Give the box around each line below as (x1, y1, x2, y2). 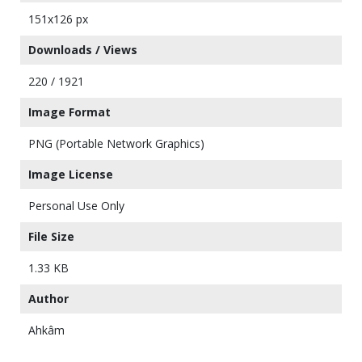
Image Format (28, 104, 111, 120)
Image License (28, 166, 113, 183)
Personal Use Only (28, 198, 124, 214)
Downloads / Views (28, 42, 137, 58)
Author (28, 291, 69, 307)
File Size (28, 229, 74, 245)
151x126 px (28, 11, 88, 27)
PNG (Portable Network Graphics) (28, 136, 204, 152)
